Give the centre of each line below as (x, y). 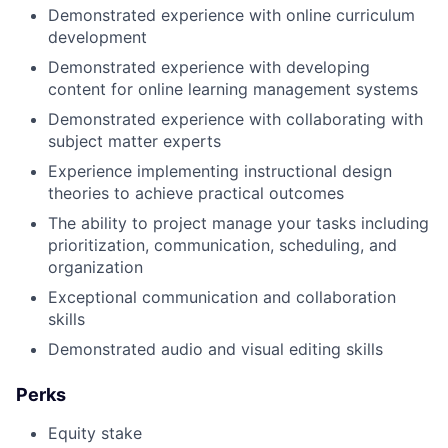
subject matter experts (134, 140)
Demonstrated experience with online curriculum (231, 14)
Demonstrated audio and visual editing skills (215, 348)
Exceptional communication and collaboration (222, 296)
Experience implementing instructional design (220, 170)
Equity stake (95, 432)
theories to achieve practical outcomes (196, 192)
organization (95, 266)
